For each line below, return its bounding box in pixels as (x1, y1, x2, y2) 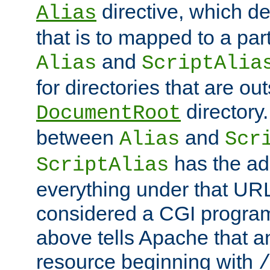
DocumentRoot (36, 102, 181, 125)
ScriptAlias (36, 154, 169, 177)
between (36, 126, 119, 149)
